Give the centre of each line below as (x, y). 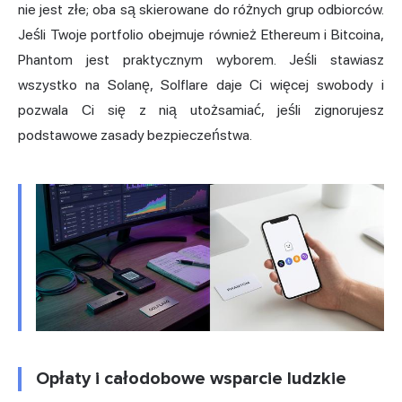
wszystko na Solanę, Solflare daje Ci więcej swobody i (201, 85)
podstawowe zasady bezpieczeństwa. (135, 135)
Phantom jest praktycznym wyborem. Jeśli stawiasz (201, 60)
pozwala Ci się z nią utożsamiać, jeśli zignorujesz (201, 110)
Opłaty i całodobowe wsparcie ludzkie (191, 379)
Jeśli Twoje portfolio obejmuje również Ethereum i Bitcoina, (201, 35)
